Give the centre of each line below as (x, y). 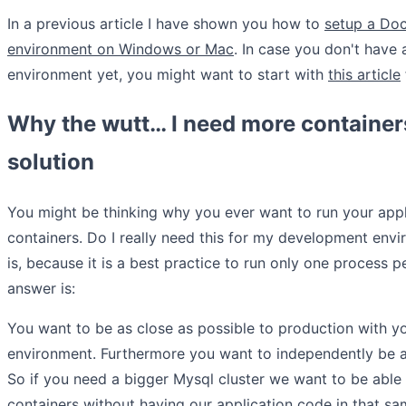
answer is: (41, 288)
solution (51, 161)
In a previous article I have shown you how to (166, 23)
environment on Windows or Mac (121, 48)
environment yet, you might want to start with (168, 74)
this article (364, 74)
